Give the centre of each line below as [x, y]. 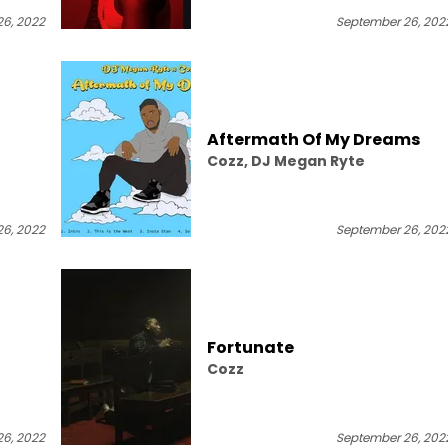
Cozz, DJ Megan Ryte [286, 160]
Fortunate [250, 347]
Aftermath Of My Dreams [313, 139]
